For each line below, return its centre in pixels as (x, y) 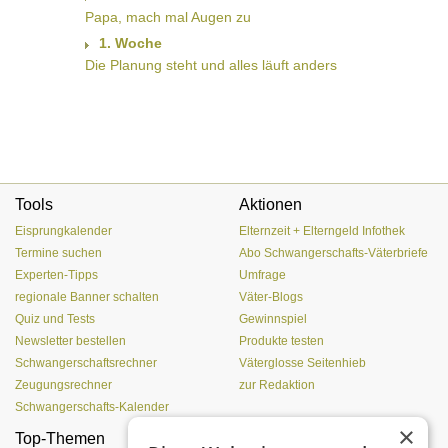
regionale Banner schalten (87, 297)
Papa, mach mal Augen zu (167, 17)
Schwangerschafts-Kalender (92, 407)
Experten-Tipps (56, 275)
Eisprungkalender (63, 231)
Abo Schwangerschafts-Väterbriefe (333, 253)
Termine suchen (58, 253)
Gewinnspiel (273, 319)
